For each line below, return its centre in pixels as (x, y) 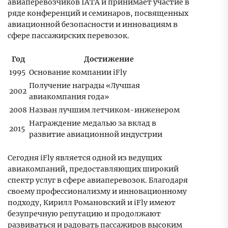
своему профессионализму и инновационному (97, 192)
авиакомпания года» (69, 97)
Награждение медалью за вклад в (93, 123)
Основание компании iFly (78, 73)
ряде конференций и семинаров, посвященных (98, 13)
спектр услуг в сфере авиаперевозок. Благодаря (98, 180)
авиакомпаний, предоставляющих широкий (93, 169)
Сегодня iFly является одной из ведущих (85, 158)
